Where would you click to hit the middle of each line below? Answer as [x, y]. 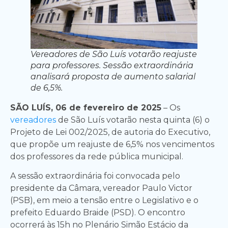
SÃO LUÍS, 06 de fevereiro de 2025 [86, 107]
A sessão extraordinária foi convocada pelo [95, 176]
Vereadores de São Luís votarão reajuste [114, 54]
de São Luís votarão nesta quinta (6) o [134, 120]
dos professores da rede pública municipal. [97, 156]
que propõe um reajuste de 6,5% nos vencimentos [112, 144]
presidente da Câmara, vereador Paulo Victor [101, 188]
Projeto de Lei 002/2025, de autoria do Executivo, [110, 132]
